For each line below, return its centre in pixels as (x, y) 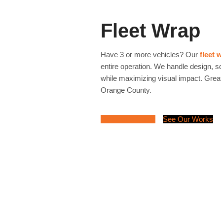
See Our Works (188, 119)
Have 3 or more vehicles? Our (150, 54)
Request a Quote (128, 119)
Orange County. (126, 90)
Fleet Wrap (150, 30)
